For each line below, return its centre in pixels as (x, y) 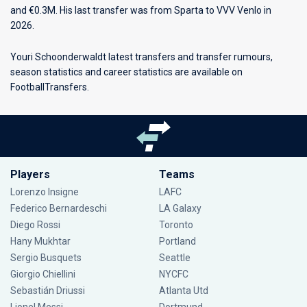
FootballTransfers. (50, 87)
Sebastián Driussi (49, 291)
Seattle (174, 258)
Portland (177, 241)
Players (30, 174)
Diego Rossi (35, 225)
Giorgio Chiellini (43, 274)
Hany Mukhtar (40, 241)
